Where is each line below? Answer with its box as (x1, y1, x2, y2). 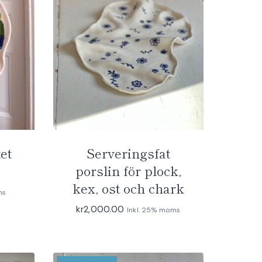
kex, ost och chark (72, 178, 184, 197)
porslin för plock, (75, 160, 181, 180)
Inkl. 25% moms (126, 205, 181, 215)
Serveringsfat (86, 143, 170, 162)
